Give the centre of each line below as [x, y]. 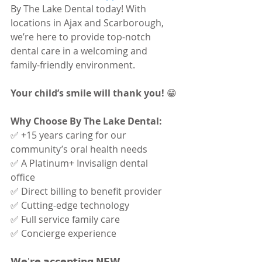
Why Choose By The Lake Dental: [86, 121]
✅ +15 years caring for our [70, 135]
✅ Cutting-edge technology [71, 205]
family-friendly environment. [73, 65]
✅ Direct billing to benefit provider [87, 191]
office [24, 177]
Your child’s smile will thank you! [89, 93]
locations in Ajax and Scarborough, [88, 23]
